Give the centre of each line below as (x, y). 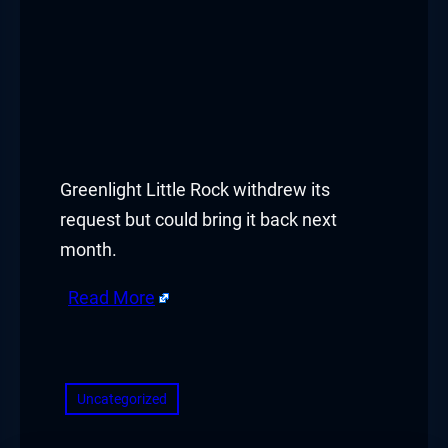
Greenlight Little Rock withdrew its (195, 189)
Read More (111, 297)
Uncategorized (122, 398)
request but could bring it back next (198, 219)
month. (88, 249)
